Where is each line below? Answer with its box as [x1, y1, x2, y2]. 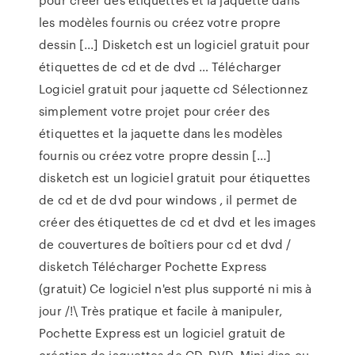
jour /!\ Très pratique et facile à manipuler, [39, 302, 282, 319]
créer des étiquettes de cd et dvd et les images [39, 213, 315, 231]
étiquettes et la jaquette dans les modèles [39, 124, 283, 142]
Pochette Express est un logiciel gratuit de [39, 324, 286, 342]
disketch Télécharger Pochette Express [39, 258, 266, 275]
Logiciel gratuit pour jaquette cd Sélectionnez [39, 80, 307, 97]
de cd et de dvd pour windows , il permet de [39, 191, 298, 208]
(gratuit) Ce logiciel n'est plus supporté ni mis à [39, 280, 312, 297]
